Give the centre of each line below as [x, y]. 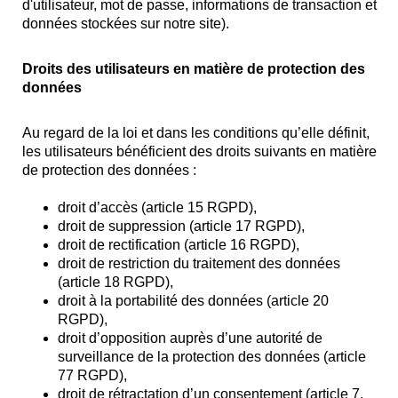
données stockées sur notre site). [126, 24]
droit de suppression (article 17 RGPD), [181, 226]
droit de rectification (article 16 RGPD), [179, 245]
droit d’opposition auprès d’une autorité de [190, 338]
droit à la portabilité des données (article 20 [193, 301]
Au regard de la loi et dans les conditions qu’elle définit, [196, 133]
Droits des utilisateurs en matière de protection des [194, 69]
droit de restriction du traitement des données [199, 263]
